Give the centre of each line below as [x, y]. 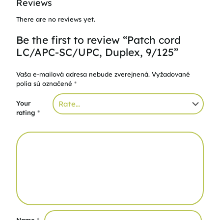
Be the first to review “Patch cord [98, 40]
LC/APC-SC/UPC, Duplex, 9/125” [97, 52]
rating [27, 112]
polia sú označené [45, 83]
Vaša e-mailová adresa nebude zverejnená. [83, 74]
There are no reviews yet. [56, 19]
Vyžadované [171, 74]
